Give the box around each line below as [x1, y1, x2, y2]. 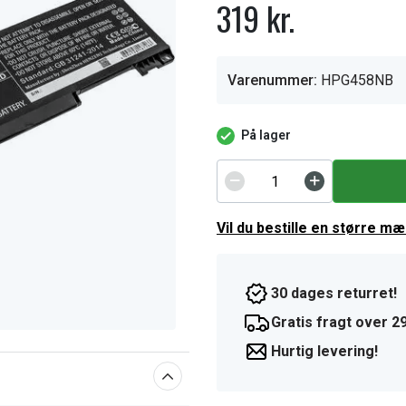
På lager [241, 128, 291, 142]
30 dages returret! [271, 285, 397, 302]
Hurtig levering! [271, 343, 378, 360]
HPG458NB [321, 72, 393, 89]
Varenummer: [227, 72, 317, 89]
